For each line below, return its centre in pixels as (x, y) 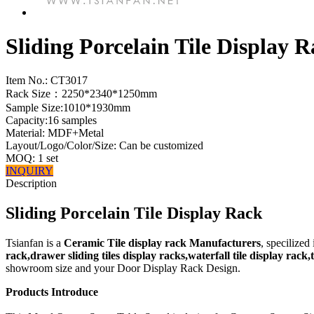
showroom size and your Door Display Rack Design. (123, 268)
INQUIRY (29, 171)
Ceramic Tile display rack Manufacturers (162, 243)
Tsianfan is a (35, 243)
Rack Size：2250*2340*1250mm (81, 94)
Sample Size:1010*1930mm (68, 108)
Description (31, 184)
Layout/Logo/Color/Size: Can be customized (104, 146)
